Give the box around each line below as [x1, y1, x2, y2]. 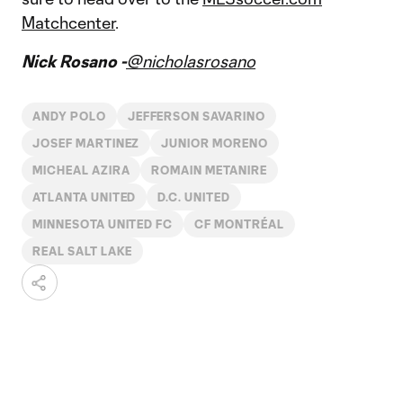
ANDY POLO [32, 110, 106, 122]
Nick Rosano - [22, 51, 126, 71]
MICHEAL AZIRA [32, 164, 130, 176]
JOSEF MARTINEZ [32, 137, 140, 149]
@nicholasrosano [126, 51, 255, 71]
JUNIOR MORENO [161, 137, 268, 149]
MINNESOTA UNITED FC [32, 218, 174, 230]
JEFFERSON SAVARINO [127, 110, 265, 122]
